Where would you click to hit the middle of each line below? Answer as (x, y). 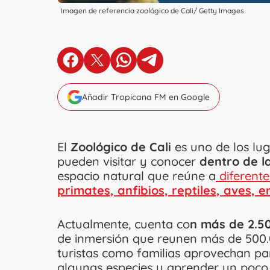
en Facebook (99, 65)
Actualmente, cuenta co (124, 224)
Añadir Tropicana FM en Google (146, 97)
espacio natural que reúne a (137, 175)
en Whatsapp (153, 65)
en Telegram (178, 65)
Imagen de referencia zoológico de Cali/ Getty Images (152, 10)
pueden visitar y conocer (128, 161)
